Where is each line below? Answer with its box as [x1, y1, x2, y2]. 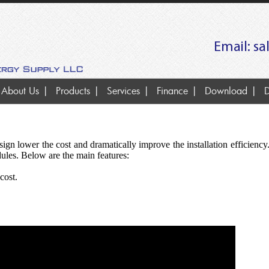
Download [204, 83, 247, 97]
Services [106, 83, 140, 97]
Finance [156, 83, 188, 97]
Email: [214, 40, 253, 55]
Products [55, 83, 90, 97]
